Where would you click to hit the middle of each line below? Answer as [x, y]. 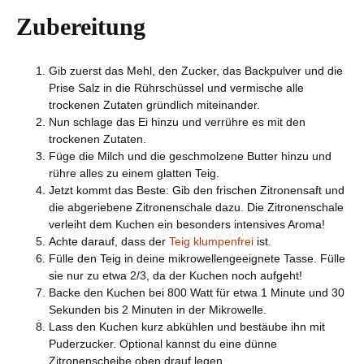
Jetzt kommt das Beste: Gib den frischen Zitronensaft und [197, 190]
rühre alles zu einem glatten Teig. [134, 173]
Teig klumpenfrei [211, 241]
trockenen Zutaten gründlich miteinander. [154, 105]
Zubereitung [81, 26]
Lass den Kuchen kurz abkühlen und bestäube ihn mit [187, 327]
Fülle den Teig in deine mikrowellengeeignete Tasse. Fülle [197, 258]
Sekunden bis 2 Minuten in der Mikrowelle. [158, 310]
